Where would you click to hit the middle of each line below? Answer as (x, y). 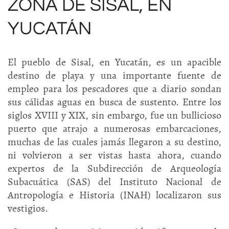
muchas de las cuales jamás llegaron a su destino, (114, 142)
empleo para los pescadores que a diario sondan (114, 89)
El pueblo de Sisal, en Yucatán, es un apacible (114, 62)
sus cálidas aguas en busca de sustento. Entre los (114, 102)
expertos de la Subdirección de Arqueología (114, 168)
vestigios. (28, 208)
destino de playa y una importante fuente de (114, 75)
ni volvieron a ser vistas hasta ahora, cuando (114, 155)
